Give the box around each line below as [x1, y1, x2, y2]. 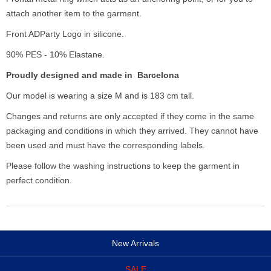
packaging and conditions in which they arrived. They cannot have [6, 126, 258, 136]
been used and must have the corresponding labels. [6, 140, 205, 151]
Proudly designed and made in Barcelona [6, 70, 179, 80]
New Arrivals [112, 238, 159, 249]
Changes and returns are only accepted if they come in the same [6, 111, 254, 122]
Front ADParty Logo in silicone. [6, 29, 126, 39]
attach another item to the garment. [6, 8, 144, 19]
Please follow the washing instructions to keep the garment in [6, 161, 240, 171]
